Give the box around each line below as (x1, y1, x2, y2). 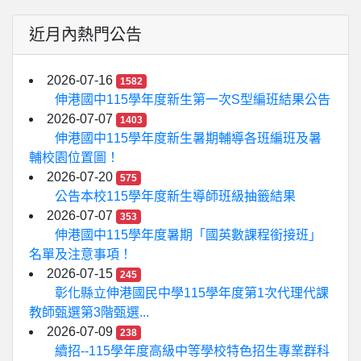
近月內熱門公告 (29, 26, 142, 44)
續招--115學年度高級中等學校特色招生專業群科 (55, 344, 330, 358)
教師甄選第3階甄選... (29, 305, 149, 319)
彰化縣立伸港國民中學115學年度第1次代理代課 (55, 286, 329, 300)
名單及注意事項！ (29, 247, 132, 261)
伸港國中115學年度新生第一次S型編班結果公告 (55, 93, 330, 106)
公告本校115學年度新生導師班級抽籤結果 (55, 189, 296, 203)
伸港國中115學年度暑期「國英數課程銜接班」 (55, 228, 322, 242)
